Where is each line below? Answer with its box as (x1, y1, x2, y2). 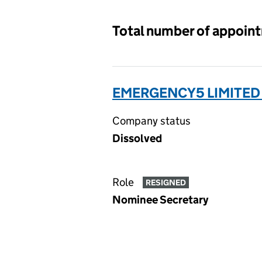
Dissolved (112, 132, 162, 145)
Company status (112, 114, 191, 127)
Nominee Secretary (112, 193, 208, 206)
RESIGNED (145, 177, 186, 188)
